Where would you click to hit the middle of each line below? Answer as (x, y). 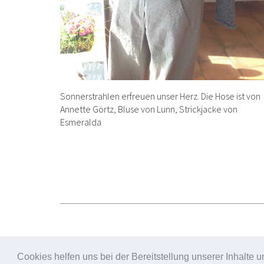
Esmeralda (81, 122)
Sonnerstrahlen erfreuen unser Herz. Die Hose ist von (160, 96)
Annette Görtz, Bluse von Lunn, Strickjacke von (149, 109)
